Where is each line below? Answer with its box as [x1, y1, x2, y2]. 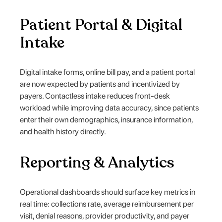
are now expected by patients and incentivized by [20, 79, 180, 89]
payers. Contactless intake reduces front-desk [20, 91, 170, 101]
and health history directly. [20, 126, 107, 136]
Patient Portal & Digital [20, 14, 183, 35]
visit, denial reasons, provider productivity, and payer [20, 211, 190, 221]
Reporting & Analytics [20, 152, 174, 173]
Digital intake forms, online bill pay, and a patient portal [20, 67, 195, 77]
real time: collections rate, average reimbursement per [20, 199, 194, 209]
